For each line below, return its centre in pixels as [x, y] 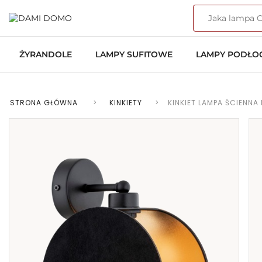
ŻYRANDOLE [46, 54]
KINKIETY [126, 103]
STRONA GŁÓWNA [44, 103]
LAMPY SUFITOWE [134, 54]
